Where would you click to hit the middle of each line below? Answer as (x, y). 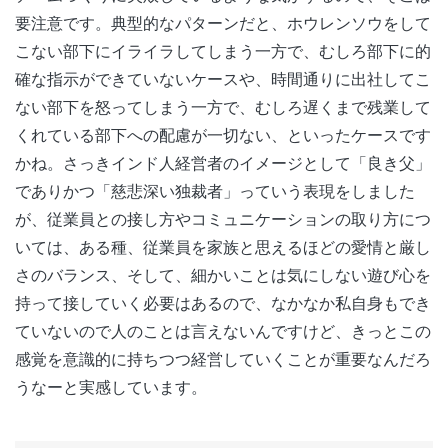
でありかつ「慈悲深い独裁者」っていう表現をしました (215, 190)
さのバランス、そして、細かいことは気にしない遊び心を (223, 274)
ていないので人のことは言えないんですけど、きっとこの (223, 330)
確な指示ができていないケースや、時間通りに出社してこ (223, 78)
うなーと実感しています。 (111, 386)
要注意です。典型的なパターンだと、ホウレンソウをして (223, 22)
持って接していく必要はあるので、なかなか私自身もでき (223, 302)
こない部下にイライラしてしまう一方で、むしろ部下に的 (223, 50)
